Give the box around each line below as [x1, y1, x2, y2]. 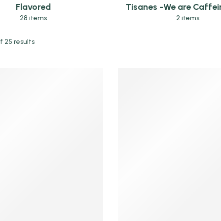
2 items [176, 13, 199, 22]
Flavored [16, 1, 51, 12]
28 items [20, 13, 47, 22]
